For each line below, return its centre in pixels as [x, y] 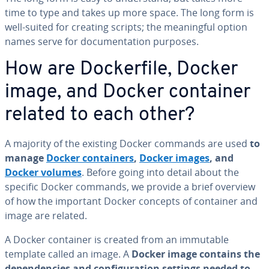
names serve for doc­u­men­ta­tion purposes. [102, 41]
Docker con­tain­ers [90, 158]
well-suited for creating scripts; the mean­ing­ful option [126, 27]
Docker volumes [43, 172]
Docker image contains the [196, 254]
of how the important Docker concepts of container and [131, 201]
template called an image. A [68, 254]
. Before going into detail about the [160, 172]
